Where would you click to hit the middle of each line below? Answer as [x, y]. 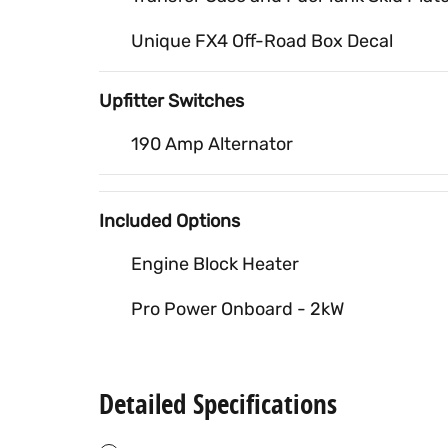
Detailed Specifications [218, 403]
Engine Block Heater [215, 263]
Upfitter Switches [171, 100]
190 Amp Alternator [212, 143]
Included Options [169, 220]
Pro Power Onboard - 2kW [237, 308]
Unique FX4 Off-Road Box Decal [262, 40]
